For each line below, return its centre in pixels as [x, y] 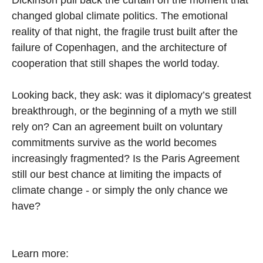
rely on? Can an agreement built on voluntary [117, 127]
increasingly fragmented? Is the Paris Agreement [126, 158]
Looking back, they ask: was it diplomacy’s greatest [131, 95]
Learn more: [40, 253]
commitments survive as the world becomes [114, 142]
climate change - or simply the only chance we [120, 190]
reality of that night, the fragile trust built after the [125, 31]
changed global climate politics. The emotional [120, 16]
